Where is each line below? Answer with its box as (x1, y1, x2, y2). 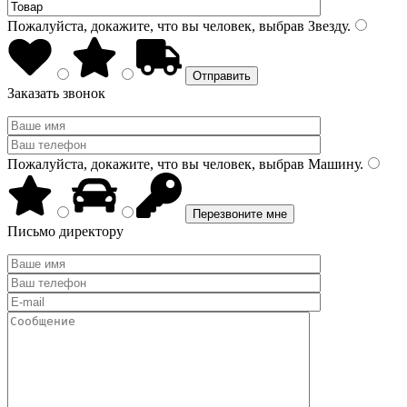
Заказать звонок (7, 85, 105, 101)
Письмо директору (7, 223, 124, 239)
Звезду (304, 18, 347, 34)
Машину (304, 156, 360, 172)
